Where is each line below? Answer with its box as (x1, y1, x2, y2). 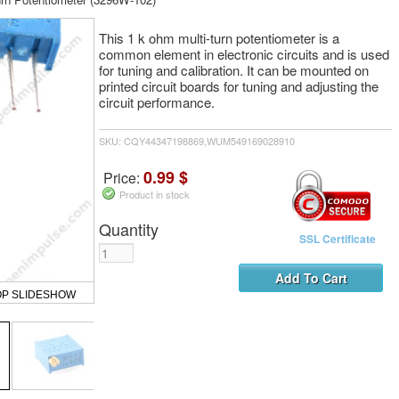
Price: (103, 167, 143, 189)
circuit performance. (99, 92, 215, 111)
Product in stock (119, 187, 190, 202)
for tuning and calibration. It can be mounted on (99, 60, 369, 79)
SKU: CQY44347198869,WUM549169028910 (99, 134, 295, 149)
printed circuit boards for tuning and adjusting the (99, 76, 379, 95)
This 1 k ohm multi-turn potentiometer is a (99, 28, 339, 47)
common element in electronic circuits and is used (99, 44, 389, 63)
